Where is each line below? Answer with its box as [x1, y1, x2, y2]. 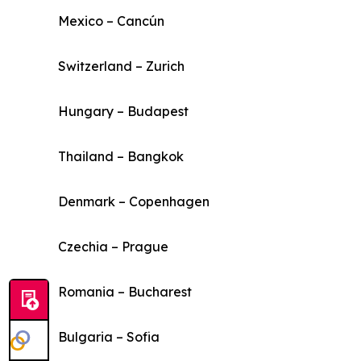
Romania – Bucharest [58, 284, 192, 301]
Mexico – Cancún [58, 13, 164, 30]
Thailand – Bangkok [58, 148, 184, 165]
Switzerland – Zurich [58, 58, 185, 75]
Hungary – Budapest [58, 103, 189, 120]
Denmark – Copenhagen [58, 193, 210, 210]
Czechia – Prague [58, 239, 168, 255]
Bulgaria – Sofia [58, 329, 160, 346]
